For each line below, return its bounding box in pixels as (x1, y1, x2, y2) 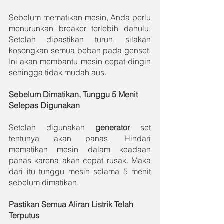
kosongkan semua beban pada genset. (9, 45, 151, 55)
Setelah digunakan (9, 122, 95, 132)
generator (95, 122, 140, 132)
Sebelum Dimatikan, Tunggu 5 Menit (9, 89, 140, 99)
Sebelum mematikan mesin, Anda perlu (9, 12, 151, 22)
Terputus (9, 210, 39, 220)
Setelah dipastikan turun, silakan (9, 34, 151, 44)
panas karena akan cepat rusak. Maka (9, 155, 151, 165)
